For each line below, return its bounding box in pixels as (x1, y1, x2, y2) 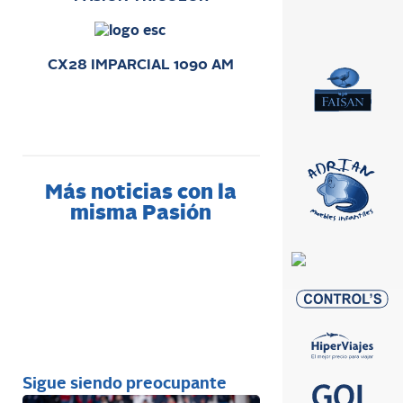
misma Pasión (70, 204, 212, 225)
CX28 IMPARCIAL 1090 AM (48, 58, 235, 73)
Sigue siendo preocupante (22, 376, 227, 392)
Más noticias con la (45, 184, 237, 204)
